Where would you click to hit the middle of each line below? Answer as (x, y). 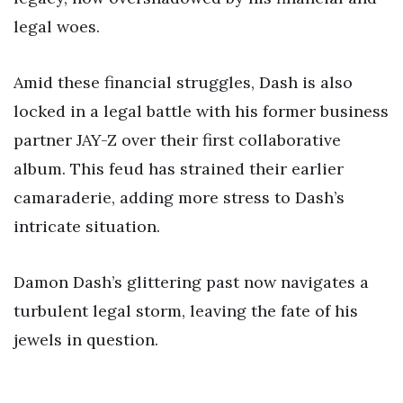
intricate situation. (87, 226)
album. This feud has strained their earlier (179, 168)
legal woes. (57, 27)
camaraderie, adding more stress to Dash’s (179, 197)
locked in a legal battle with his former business (201, 111)
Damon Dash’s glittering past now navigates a (191, 282)
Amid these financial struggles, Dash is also (183, 82)
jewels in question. (86, 339)
